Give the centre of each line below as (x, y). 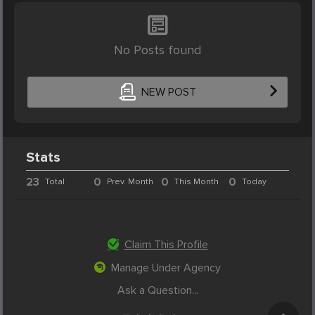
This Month (196, 181)
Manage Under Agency (166, 268)
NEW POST (168, 92)
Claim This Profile (166, 244)
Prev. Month (130, 181)
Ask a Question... (157, 290)
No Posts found (157, 50)
